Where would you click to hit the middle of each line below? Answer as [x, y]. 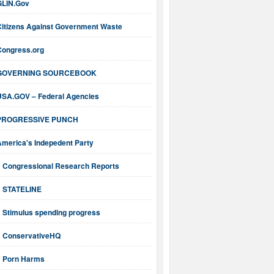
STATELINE [22, 189]
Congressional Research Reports [61, 166]
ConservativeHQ [31, 236]
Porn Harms [24, 259]
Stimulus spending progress [51, 213]
